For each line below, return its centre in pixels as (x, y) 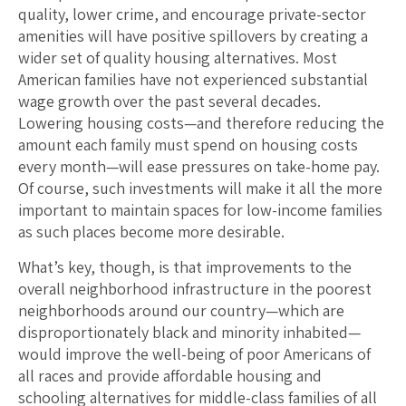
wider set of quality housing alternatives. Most (178, 58)
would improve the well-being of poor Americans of (194, 354)
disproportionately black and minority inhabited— (189, 333)
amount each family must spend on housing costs (188, 145)
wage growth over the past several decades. (169, 101)
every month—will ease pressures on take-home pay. (199, 167)
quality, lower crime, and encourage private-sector (192, 14)
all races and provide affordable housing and (170, 376)
